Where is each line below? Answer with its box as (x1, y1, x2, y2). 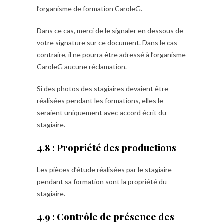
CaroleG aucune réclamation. (37, 62, 127, 71)
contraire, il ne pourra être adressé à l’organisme (37, 50, 186, 59)
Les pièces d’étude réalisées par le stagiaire (37, 165, 172, 174)
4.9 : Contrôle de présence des (37, 210, 174, 223)
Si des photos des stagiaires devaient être (37, 84, 168, 93)
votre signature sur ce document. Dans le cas (37, 38, 177, 47)
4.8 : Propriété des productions (37, 141, 176, 154)
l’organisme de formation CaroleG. (37, 4, 142, 13)
